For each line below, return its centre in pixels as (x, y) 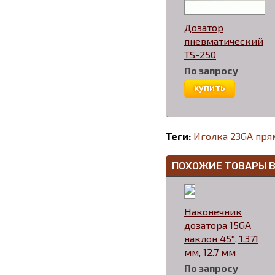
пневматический (224, 41)
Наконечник (213, 211)
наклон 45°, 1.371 (221, 238)
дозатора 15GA (218, 225)
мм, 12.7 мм (210, 252)
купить (210, 88)
